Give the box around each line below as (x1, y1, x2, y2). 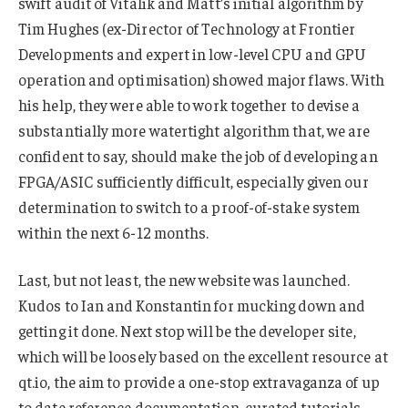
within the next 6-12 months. (18, 222, 209, 243)
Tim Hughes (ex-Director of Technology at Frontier (18, 18, 356, 39)
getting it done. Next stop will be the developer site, (18, 321, 356, 342)
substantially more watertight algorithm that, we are (18, 120, 371, 141)
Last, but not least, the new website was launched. (18, 270, 351, 291)
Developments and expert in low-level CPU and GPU (18, 44, 367, 65)
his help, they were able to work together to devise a (18, 95, 361, 116)
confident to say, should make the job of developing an (18, 146, 378, 167)
